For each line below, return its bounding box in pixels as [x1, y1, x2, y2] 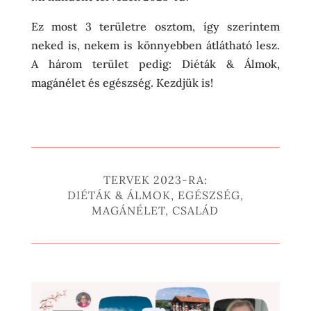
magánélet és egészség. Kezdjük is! [31, 76, 213, 90]
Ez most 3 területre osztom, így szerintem [31, 19, 280, 33]
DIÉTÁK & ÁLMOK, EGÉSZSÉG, [67, 188, 244, 202]
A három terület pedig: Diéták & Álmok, [31, 57, 280, 71]
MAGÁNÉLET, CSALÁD [92, 203, 219, 217]
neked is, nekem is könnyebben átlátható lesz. [31, 38, 280, 52]
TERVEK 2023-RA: [103, 173, 208, 187]
